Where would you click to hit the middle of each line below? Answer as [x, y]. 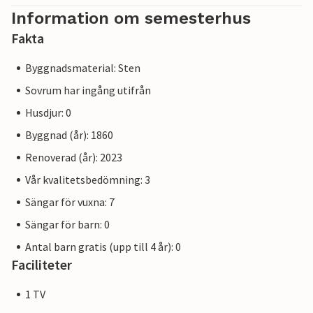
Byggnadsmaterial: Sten [83, 68]
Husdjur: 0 [48, 113]
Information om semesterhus [131, 19]
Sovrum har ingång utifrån [88, 90]
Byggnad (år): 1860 [69, 135]
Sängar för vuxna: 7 [70, 202]
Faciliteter [42, 265]
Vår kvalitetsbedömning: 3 [88, 180]
